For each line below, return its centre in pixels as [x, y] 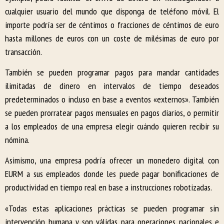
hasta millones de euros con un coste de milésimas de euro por [112, 38]
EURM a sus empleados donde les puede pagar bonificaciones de [112, 174]
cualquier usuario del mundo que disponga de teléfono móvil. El [112, 11]
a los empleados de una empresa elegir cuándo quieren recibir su [112, 126]
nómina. [17, 139]
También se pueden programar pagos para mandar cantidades [112, 72]
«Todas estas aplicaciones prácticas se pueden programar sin [112, 208]
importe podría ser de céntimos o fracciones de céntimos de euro [112, 24]
